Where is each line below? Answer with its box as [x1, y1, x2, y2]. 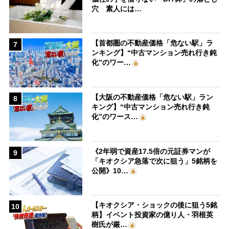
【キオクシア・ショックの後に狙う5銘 [91, 201, 218, 210]
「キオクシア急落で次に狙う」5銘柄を [91, 156, 218, 165]
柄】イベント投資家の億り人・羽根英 [91, 211, 214, 219]
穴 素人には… [91, 4, 142, 13]
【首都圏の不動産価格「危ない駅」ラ [91, 39, 214, 48]
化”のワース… [91, 112, 139, 121]
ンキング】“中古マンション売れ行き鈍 [91, 49, 217, 57]
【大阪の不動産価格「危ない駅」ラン [91, 93, 214, 101]
